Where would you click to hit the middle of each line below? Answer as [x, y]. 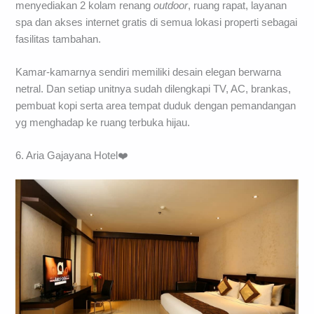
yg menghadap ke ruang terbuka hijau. [103, 122]
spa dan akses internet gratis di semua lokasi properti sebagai [157, 22]
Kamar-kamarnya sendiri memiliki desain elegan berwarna [149, 72]
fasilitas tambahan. [59, 39]
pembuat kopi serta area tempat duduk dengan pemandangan [156, 105]
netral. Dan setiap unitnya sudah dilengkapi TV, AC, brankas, [153, 89]
